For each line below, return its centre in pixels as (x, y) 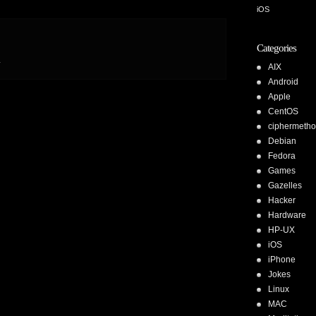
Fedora (282, 156)
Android (283, 82)
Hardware (287, 215)
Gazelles (285, 186)
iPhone (282, 260)
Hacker (282, 200)
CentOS (283, 111)
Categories (276, 48)
